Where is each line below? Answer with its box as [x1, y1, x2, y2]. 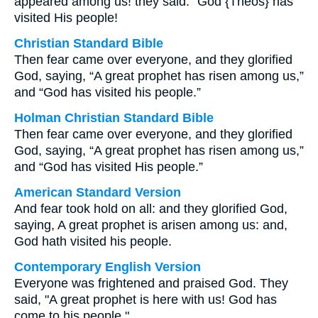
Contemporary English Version [14, 260, 201, 274]
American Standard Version [14, 185, 181, 199]
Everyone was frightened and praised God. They [14, 276, 288, 290]
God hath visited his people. [14, 234, 172, 248]
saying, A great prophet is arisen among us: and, [14, 218, 287, 232]
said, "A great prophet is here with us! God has [14, 292, 277, 307]
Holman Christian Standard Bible [14, 111, 214, 125]
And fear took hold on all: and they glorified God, [14, 202, 287, 216]
